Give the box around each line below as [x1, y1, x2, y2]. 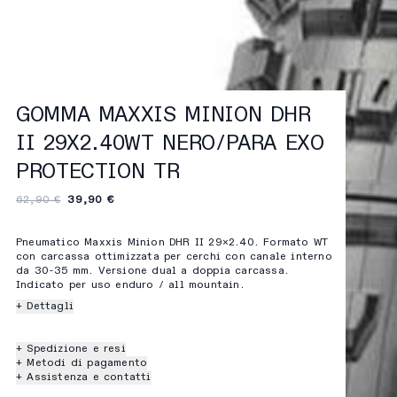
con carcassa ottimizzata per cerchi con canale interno [16, 252, 332, 263]
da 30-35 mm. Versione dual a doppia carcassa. [16, 266, 289, 277]
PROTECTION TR [16, 161, 180, 183]
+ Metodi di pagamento [16, 358, 148, 370]
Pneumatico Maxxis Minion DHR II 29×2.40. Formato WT [16, 237, 329, 249]
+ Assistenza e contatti [16, 372, 152, 384]
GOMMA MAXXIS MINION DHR [16, 105, 311, 127]
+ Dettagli [16, 301, 74, 313]
